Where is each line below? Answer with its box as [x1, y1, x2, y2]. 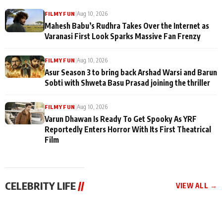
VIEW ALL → [176, 181, 217, 190]
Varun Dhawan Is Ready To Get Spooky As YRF [45, 114, 197, 123]
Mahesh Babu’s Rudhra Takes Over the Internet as [45, 21, 209, 30]
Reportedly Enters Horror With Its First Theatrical [45, 124, 211, 134]
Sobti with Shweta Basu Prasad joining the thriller [45, 78, 210, 87]
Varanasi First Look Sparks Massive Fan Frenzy [45, 31, 201, 41]
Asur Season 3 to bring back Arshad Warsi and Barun [45, 67, 217, 77]
